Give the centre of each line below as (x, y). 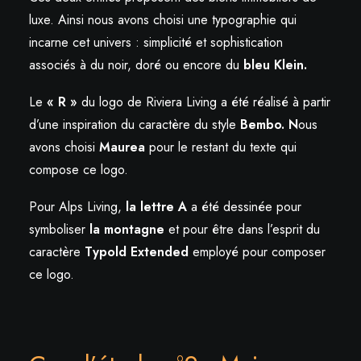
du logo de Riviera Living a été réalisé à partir (204, 102)
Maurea (122, 147)
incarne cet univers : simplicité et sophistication (156, 42)
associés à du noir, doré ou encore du (136, 64)
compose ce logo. (79, 169)
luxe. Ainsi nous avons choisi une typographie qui (163, 19)
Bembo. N (269, 124)
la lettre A (156, 206)
